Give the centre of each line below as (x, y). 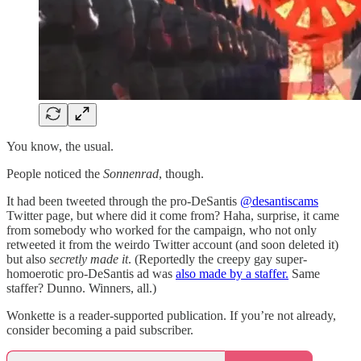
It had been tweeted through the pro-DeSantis (123, 201)
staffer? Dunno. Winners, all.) (81, 288)
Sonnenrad (131, 174)
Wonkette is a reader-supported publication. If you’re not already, (171, 316)
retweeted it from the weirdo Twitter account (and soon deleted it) (172, 245)
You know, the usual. (60, 147)
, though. (181, 174)
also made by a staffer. (232, 274)
